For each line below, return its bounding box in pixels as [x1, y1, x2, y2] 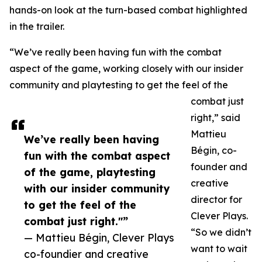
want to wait [191, 243, 247, 255]
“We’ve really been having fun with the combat [9, 46, 222, 58]
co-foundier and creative [24, 247, 149, 261]
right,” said [191, 112, 240, 124]
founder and [191, 161, 247, 173]
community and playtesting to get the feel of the [9, 79, 228, 91]
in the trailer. [9, 20, 64, 33]
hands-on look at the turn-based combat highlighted [9, 4, 247, 16]
